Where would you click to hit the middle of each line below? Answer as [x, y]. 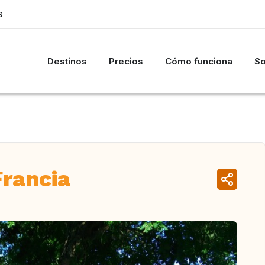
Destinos [67, 61]
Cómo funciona [199, 61]
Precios [126, 61]
